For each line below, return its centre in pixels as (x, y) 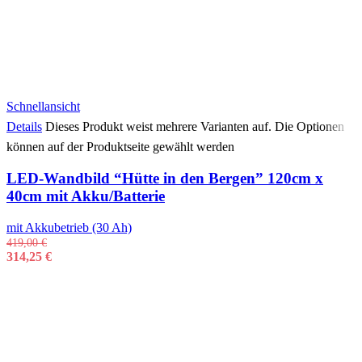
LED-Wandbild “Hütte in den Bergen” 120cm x (165, 178)
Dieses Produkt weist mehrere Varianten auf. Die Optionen (195, 127)
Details (24, 127)
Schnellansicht (43, 107)
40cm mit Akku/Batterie (86, 196)
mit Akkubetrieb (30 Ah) (69, 227)
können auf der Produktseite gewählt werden (120, 147)
